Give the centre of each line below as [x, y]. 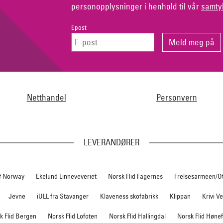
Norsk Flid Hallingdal [137, 216]
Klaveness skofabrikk [129, 196]
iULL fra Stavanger [63, 196]
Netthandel [46, 97]
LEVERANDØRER [111, 142]
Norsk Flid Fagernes [136, 176]
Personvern [176, 97]
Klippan [180, 196]
